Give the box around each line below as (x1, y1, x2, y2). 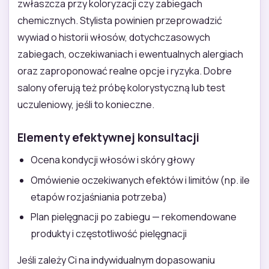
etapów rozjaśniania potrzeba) (30, 190, 167, 204)
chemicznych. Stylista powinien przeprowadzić (17, 14, 222, 28)
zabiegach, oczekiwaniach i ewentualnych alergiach (17, 47, 243, 61)
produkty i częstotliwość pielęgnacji (30, 227, 187, 241)
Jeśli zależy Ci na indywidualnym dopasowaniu (17, 253, 215, 267)
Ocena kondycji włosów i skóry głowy (30, 153, 195, 167)
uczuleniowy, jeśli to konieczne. (17, 98, 154, 112)
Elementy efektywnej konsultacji (17, 130, 199, 145)
